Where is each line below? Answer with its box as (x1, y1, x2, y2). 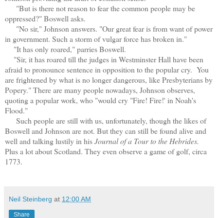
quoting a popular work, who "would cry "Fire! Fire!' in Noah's (5, 94, 196, 105)
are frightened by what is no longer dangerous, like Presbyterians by (5, 74, 213, 85)
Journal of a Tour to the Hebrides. (92, 135, 199, 146)
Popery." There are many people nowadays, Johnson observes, (5, 84, 195, 95)
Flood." (5, 105, 30, 115)
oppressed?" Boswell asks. (5, 13, 88, 23)
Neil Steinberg (9, 195, 52, 203)
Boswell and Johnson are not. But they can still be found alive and (5, 125, 206, 136)
